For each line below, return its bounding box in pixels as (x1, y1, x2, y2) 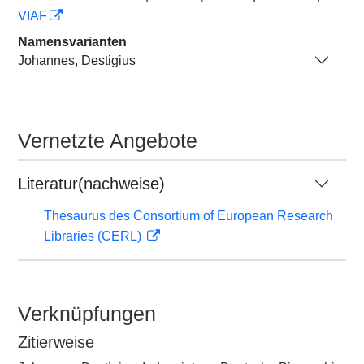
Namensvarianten (18, 35, 127, 49)
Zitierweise (18, 333, 94, 351)
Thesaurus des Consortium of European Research (44, 209, 333, 223)
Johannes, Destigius (18, 53, 136, 67)
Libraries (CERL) (44, 229, 145, 243)
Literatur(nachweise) (18, 175, 165, 193)
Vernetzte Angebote (18, 129, 197, 152)
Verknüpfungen (18, 302, 156, 325)
